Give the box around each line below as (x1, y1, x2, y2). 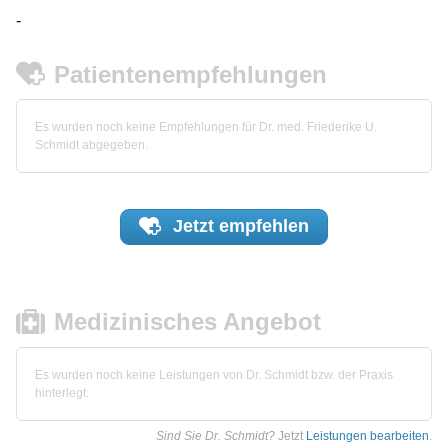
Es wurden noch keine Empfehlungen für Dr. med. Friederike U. (35, 120, 377, 135)
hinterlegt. (35, 386, 89, 401)
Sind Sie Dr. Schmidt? (156, 429, 275, 444)
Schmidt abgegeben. (35, 138, 148, 153)
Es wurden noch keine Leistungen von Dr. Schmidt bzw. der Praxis (35, 368, 393, 383)
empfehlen (218, 216, 309, 237)
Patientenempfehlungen (54, 60, 328, 88)
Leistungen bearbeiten (306, 429, 429, 444)
